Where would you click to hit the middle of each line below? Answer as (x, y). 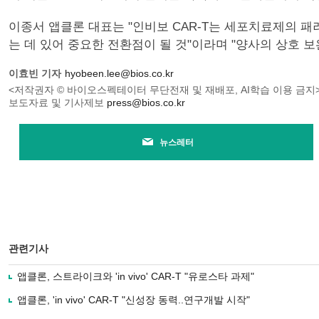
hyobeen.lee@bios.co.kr (119, 73)
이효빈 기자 (35, 73)
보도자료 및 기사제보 (58, 103)
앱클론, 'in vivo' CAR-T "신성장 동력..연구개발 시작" (134, 300)
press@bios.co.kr (146, 103)
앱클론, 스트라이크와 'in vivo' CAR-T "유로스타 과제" (136, 276)
